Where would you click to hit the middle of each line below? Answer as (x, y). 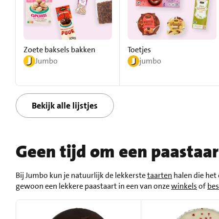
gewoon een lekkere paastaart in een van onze (93, 186)
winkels (184, 186)
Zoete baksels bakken (59, 50)
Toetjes (140, 50)
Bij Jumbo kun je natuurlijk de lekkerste (81, 175)
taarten (160, 175)
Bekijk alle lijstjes (65, 106)
